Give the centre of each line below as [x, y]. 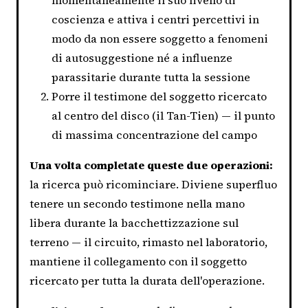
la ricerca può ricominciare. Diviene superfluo [153, 184]
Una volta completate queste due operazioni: [151, 165]
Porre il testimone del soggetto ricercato [159, 96]
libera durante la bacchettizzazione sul [134, 222]
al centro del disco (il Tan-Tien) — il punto [163, 115]
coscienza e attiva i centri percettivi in [155, 19]
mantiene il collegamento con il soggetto [138, 261]
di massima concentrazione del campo [154, 134]
